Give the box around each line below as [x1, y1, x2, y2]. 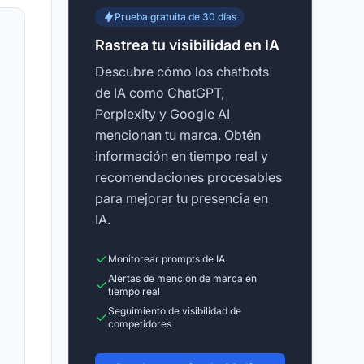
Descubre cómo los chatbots [95, 63, 269, 80]
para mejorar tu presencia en [95, 190, 268, 206]
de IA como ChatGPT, [95, 84, 224, 101]
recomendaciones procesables [95, 169, 282, 185]
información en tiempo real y [95, 148, 268, 164]
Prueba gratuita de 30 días [115, 11, 236, 23]
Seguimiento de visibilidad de [108, 305, 241, 317]
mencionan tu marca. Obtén [95, 127, 261, 143]
